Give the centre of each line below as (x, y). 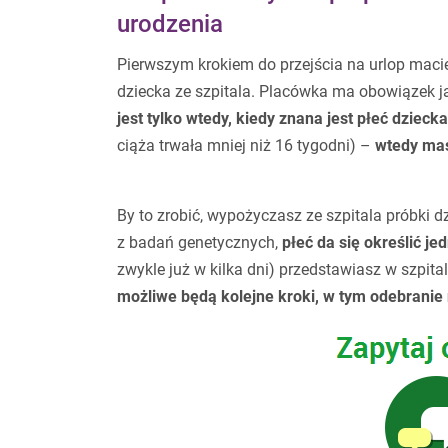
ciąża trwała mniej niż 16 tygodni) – (246, 145)
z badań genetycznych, (199, 242)
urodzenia (170, 23)
